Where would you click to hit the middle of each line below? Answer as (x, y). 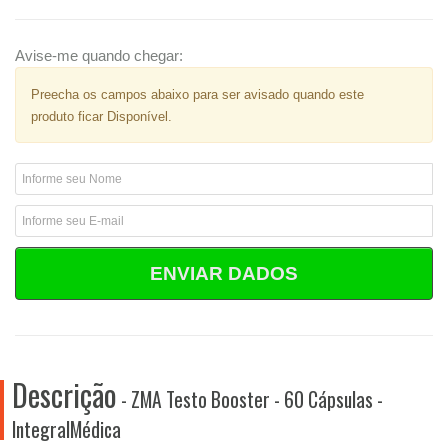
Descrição (64, 394)
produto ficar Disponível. (101, 116)
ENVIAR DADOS (224, 273)
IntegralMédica (66, 429)
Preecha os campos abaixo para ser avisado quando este (197, 94)
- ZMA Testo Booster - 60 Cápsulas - (250, 399)
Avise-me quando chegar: (99, 55)
